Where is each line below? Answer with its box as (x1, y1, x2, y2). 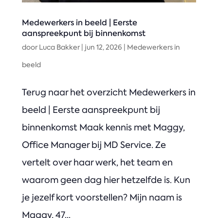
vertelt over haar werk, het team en (21, 156, 173, 168)
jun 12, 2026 (84, 42, 122, 52)
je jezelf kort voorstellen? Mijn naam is (21, 191, 182, 203)
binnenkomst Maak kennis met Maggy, (21, 121, 185, 133)
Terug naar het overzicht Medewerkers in (21, 86, 196, 98)
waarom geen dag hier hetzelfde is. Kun (21, 174, 190, 186)
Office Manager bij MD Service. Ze (21, 139, 166, 151)
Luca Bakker (38, 42, 80, 52)
